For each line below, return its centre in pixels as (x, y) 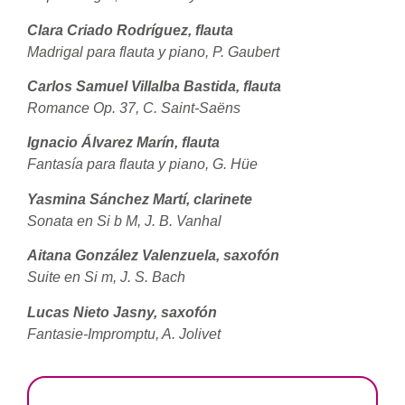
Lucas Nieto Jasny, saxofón (122, 312)
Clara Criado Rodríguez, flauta (130, 30)
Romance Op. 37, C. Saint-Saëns (134, 108)
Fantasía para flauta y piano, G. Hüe (142, 165)
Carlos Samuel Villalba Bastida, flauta (154, 86)
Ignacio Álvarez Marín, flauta (123, 143)
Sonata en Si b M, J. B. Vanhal (124, 221)
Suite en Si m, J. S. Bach (106, 278)
